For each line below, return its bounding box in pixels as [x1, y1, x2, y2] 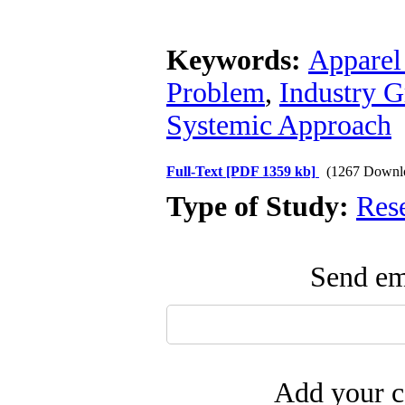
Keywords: [166, 44, 308, 76]
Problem [166, 77, 265, 108]
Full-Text [166, 164, 226, 179]
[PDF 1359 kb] [226, 164, 316, 179]
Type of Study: [166, 191, 356, 222]
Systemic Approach [166, 109, 391, 141]
